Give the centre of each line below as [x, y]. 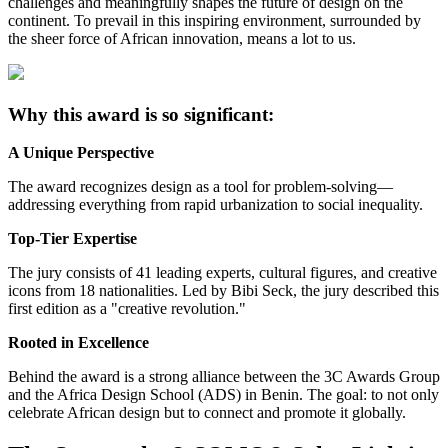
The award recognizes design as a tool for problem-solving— [200, 187]
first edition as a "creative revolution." [127, 309]
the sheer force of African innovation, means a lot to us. [182, 38]
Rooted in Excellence [78, 343]
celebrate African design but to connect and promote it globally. [207, 413]
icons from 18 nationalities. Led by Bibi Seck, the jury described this [223, 291]
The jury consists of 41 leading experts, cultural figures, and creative [222, 273]
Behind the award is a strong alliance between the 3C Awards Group [224, 377]
